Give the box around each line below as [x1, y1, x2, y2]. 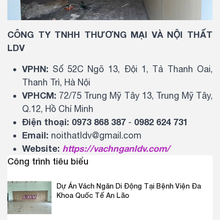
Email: [22, 129, 49, 140]
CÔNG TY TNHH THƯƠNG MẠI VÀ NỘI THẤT [7, 28, 213, 40]
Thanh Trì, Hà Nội [22, 77, 90, 87]
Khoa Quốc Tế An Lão [56, 191, 129, 199]
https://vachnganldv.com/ [62, 142, 170, 154]
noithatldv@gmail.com [49, 130, 141, 140]
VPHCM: [22, 89, 56, 101]
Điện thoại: [22, 116, 69, 127]
